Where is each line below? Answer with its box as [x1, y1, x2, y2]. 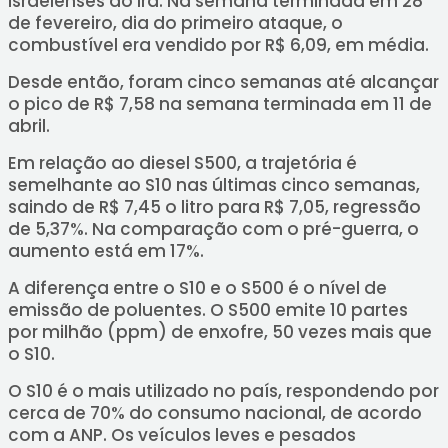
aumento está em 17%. [7, 239, 204, 263]
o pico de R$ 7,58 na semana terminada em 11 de [7, 92, 432, 116]
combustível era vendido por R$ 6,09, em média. [7, 33, 429, 57]
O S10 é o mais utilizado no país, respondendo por [7, 379, 439, 403]
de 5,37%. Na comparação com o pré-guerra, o [7, 217, 419, 241]
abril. [7, 114, 50, 138]
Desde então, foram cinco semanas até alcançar [7, 70, 439, 94]
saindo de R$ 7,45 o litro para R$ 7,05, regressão [7, 195, 421, 219]
